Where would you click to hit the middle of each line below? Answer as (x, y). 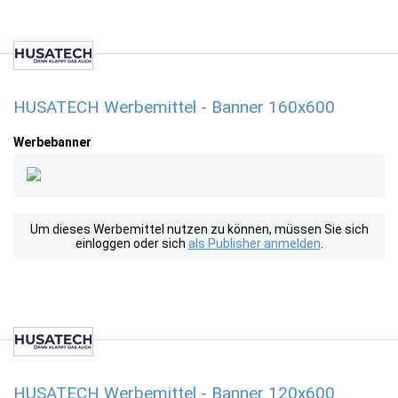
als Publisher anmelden (254, 243)
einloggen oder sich (131, 243)
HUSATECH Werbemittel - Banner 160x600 (174, 107)
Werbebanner (52, 142)
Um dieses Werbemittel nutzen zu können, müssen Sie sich (199, 229)
